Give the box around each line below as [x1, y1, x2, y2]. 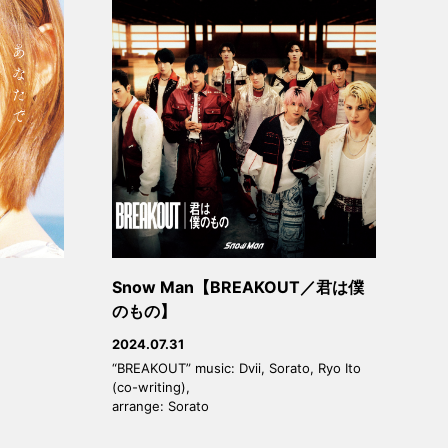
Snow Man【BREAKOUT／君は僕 [112, 277, 364, 298]
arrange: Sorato [112, 398, 209, 415]
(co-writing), [112, 379, 190, 396]
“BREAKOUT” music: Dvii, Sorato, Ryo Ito [112, 360, 361, 377]
